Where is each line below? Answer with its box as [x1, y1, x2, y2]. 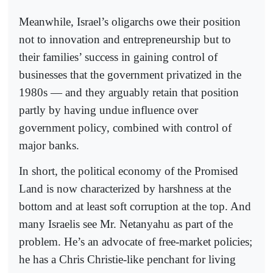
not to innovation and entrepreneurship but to [19, 32, 231, 46]
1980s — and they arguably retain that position [19, 85, 239, 99]
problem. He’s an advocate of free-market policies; [19, 235, 252, 248]
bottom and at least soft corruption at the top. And [19, 199, 251, 213]
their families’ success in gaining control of [19, 50, 218, 63]
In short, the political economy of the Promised [19, 164, 238, 177]
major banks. [19, 138, 79, 152]
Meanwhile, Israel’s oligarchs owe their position [19, 15, 241, 28]
